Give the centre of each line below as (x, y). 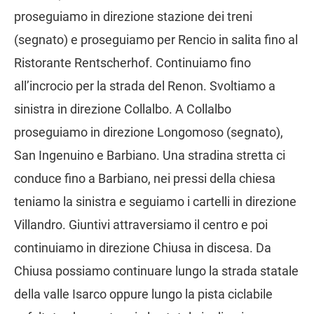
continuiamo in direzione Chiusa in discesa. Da (143, 248)
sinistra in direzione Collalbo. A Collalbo (123, 109)
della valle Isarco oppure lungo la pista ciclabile (143, 294)
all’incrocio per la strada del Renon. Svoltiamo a (145, 86)
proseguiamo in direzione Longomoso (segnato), (149, 132)
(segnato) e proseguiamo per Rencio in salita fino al (156, 40)
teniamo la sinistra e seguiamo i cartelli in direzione (155, 202)
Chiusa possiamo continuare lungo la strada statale (156, 271)
